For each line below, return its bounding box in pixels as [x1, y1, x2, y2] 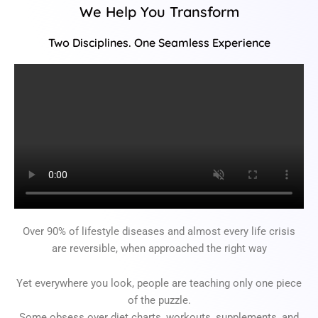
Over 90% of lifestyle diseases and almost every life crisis [23, 224, 295, 238]
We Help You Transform [79, 2, 239, 21]
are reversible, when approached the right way [51, 241, 267, 255]
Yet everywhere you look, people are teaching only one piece [16, 277, 302, 290]
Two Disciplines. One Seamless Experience [48, 35, 270, 50]
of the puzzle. [127, 294, 191, 307]
